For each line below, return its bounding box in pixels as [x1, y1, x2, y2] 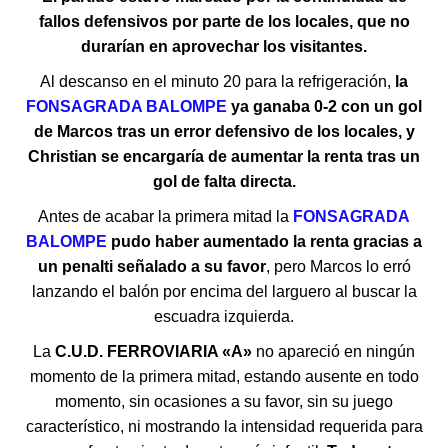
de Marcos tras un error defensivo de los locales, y [33, 123, 415, 141]
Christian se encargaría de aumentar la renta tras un [28, 148, 420, 166]
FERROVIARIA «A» [103, 343, 256, 361]
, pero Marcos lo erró [265, 258, 411, 276]
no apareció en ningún [256, 343, 415, 361]
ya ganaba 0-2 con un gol [231, 98, 422, 116]
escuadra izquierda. [154, 308, 294, 326]
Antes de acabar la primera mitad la [38, 208, 293, 226]
